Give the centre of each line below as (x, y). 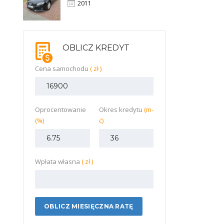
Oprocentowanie (60, 109)
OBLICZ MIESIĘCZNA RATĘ (89, 206)
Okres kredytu (121, 109)
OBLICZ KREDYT (96, 47)
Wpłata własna (58, 161)
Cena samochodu (62, 68)
